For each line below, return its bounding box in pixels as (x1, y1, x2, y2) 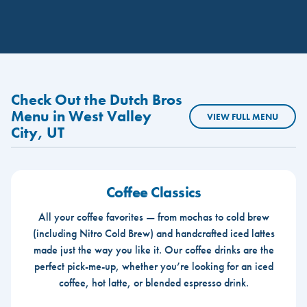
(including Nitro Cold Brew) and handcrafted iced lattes (32, 225, 275, 241)
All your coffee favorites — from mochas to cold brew (38, 209, 269, 224)
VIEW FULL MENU (207, 110, 278, 123)
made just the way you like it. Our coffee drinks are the (33, 242, 274, 257)
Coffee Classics (106, 182, 201, 202)
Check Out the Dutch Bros (11, 90, 182, 110)
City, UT (11, 123, 64, 143)
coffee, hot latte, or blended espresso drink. (58, 275, 249, 290)
